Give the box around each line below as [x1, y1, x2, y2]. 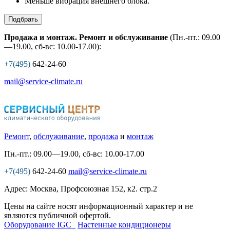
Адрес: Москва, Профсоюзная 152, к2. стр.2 [4, 184, 157, 193]
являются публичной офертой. [4, 210, 111, 220]
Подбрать [8, 15, 38, 23]
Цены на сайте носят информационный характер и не [4, 201, 193, 210]
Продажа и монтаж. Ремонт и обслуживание [4, 32, 168, 42]
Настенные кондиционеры [78, 220, 171, 229]
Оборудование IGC [4, 220, 73, 229]
